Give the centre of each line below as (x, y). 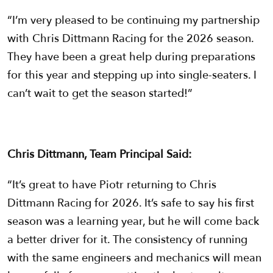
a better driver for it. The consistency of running (127, 240)
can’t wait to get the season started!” (100, 94)
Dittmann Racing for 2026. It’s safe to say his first (131, 204)
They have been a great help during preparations (131, 57)
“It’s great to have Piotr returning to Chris (112, 185)
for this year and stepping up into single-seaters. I (132, 76)
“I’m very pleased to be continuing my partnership (133, 21)
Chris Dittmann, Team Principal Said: (99, 155)
